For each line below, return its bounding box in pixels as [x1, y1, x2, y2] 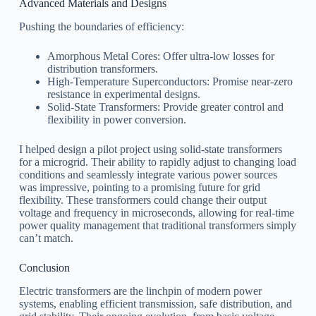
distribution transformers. [47, 62, 158, 75]
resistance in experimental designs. [47, 87, 200, 100]
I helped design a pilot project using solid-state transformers [18, 142, 282, 155]
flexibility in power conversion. [47, 113, 186, 126]
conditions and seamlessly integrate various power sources [18, 168, 277, 181]
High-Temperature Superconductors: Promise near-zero [47, 75, 293, 87]
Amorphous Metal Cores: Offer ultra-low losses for [47, 49, 274, 62]
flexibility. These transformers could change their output [18, 193, 267, 206]
